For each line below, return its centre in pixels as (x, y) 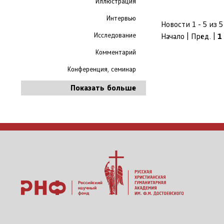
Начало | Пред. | (189, 36)
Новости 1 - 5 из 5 (192, 24)
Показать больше (103, 88)
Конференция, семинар (102, 69)
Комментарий (116, 52)
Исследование (115, 35)
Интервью (121, 18)
